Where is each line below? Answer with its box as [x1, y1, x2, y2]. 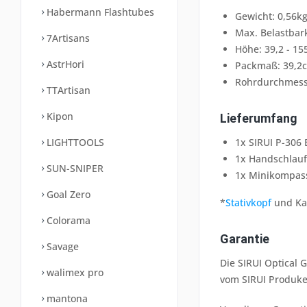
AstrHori [44, 58, 84, 71]
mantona [44, 292, 88, 305]
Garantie [220, 231, 269, 246]
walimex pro [44, 266, 103, 279]
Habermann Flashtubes [44, 5, 154, 19]
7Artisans [44, 32, 90, 45]
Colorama [44, 214, 90, 227]
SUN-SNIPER [44, 162, 103, 175]
